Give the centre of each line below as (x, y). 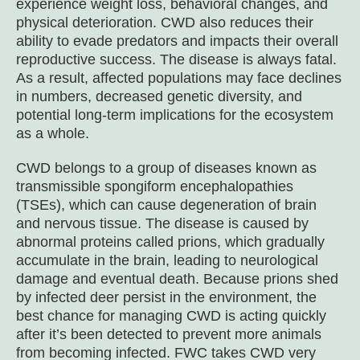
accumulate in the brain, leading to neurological (167, 260)
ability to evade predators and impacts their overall (177, 41)
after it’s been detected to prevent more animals (169, 334)
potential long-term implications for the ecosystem (175, 115)
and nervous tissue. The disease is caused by (162, 223)
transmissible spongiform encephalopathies (155, 186)
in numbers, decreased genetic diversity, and (159, 96)
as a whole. (53, 133)
